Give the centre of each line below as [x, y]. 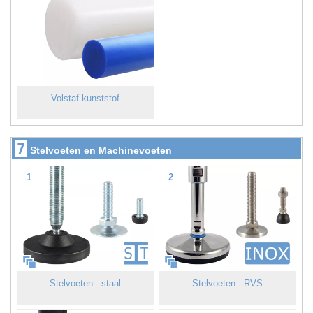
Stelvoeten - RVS [228, 283]
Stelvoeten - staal [86, 283]
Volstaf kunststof [86, 98]
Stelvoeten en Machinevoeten [101, 151]
